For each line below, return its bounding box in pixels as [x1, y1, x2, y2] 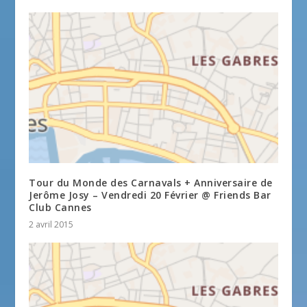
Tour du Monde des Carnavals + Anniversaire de [29, 175, 273, 189]
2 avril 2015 [29, 218, 74, 230]
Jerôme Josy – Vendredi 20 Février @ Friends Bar [29, 188, 271, 201]
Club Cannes [29, 200, 92, 214]
